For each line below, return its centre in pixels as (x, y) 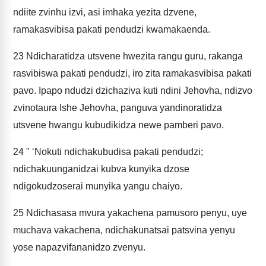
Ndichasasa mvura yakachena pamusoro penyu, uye (135, 213)
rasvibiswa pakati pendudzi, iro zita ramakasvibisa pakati (132, 73)
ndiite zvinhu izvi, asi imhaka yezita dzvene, (105, 12)
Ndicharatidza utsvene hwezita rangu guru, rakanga (133, 56)
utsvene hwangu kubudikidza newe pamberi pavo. (118, 125)
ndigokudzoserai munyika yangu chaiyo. (98, 186)
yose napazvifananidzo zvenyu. (79, 247)
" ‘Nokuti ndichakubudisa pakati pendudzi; (113, 152)
